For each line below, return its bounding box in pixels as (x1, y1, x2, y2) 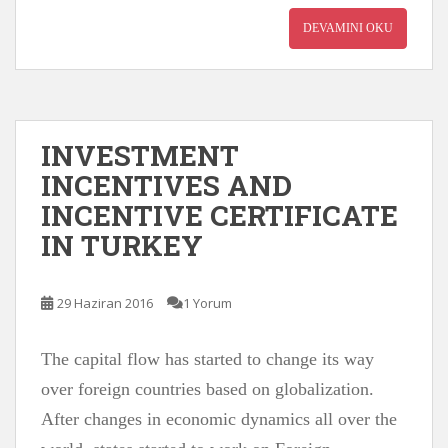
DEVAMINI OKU (303, 21, 393, 35)
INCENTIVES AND (41, 167, 292, 204)
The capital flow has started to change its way (41, 349, 374, 369)
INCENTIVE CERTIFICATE (41, 197, 398, 234)
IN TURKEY (41, 227, 203, 264)
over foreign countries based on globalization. (41, 379, 374, 399)
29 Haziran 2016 (57, 294, 153, 312)
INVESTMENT (41, 137, 239, 174)
